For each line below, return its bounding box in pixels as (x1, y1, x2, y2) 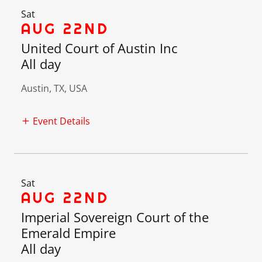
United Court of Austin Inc (21, 39, 178, 57)
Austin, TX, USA (21, 81, 87, 95)
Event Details (33, 115, 90, 128)
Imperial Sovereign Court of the (21, 208, 209, 226)
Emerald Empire (21, 224, 116, 242)
